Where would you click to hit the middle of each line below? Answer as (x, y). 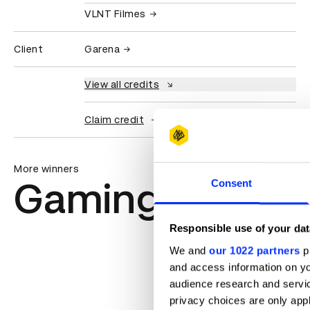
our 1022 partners (255, 250)
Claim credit (114, 120)
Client (28, 49)
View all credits (122, 85)
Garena (102, 49)
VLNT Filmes (115, 14)
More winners (46, 169)
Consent (231, 183)
